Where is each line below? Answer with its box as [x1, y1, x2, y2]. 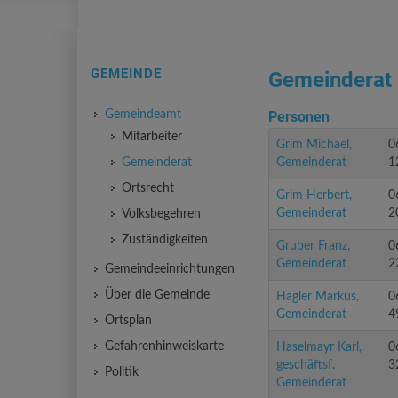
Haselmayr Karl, [276, 341, 362, 354]
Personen [268, 108, 330, 125]
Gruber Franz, [276, 240, 350, 252]
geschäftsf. [276, 359, 335, 371]
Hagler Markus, [276, 291, 359, 303]
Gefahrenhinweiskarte [105, 340, 224, 353]
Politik [105, 366, 139, 378]
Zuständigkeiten [122, 234, 208, 246]
